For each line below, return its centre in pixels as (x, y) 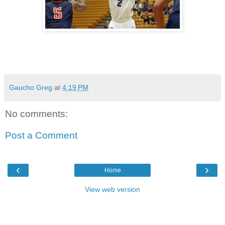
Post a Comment (41, 136)
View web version (113, 189)
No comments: (36, 114)
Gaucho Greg (32, 87)
